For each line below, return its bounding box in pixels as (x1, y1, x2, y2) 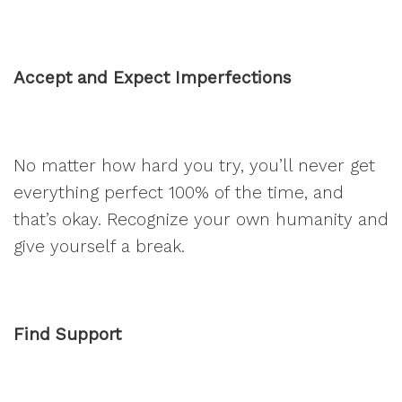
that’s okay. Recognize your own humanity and (13, 209, 389, 230)
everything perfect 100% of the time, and (13, 182, 344, 203)
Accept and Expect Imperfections (13, 67, 292, 88)
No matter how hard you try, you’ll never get (13, 155, 375, 176)
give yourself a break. (13, 236, 185, 257)
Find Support (13, 324, 121, 345)
